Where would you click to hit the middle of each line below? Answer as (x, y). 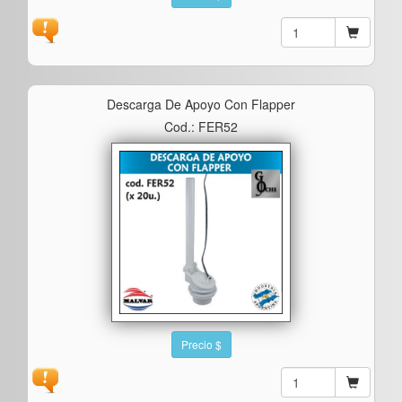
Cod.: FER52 (201, 126)
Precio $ (201, 344)
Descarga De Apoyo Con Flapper (201, 104)
